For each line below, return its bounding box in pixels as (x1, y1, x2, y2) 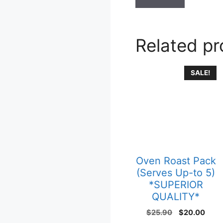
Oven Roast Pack (135, 155, 216, 167)
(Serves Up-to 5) (136, 167, 216, 179)
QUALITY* (152, 191, 200, 203)
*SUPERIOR (148, 179, 203, 191)
